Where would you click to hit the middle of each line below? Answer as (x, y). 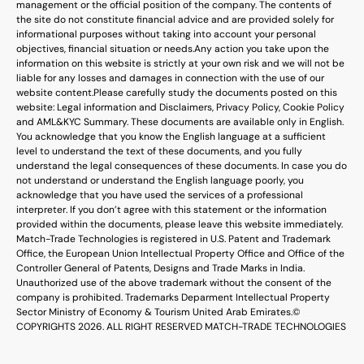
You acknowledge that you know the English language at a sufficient (171, 136)
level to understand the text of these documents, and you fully (159, 151)
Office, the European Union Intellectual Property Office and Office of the (180, 253)
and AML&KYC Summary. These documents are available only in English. (180, 121)
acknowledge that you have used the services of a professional (160, 195)
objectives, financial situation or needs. (105, 48)
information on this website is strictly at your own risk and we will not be (180, 63)
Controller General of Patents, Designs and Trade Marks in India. (160, 268)
